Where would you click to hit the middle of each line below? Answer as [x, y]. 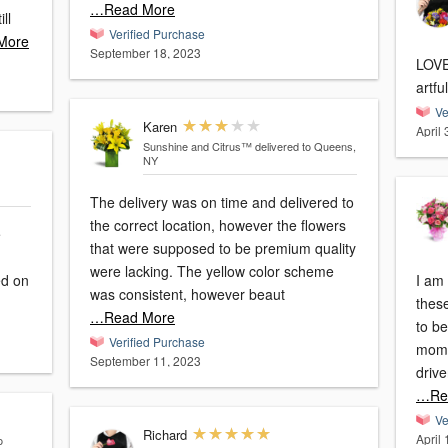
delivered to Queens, [305, 146]
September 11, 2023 [145, 361]
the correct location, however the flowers [218, 225]
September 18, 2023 [145, 53]
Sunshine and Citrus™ [197, 146]
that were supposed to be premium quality [223, 248]
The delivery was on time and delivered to [222, 202]
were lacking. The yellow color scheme [133, 271]
